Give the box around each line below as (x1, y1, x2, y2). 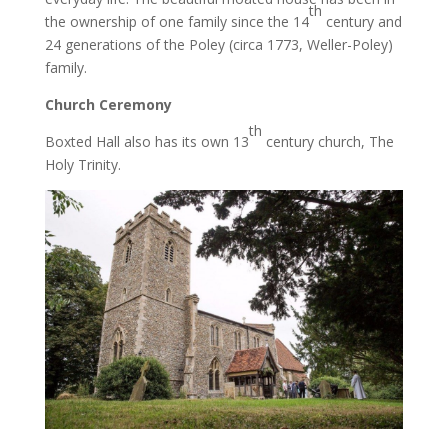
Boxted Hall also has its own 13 (44, 131, 249, 151)
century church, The (261, 131, 394, 151)
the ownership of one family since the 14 (44, 11, 309, 31)
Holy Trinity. (44, 154, 121, 174)
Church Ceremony (44, 94, 172, 114)
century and (321, 11, 402, 31)
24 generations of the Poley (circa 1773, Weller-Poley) (44, 34, 393, 54)
